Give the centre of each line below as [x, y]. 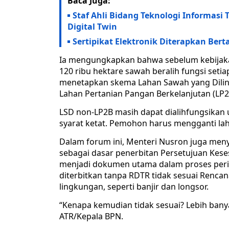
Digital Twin [92, 27]
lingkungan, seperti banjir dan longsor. [134, 187]
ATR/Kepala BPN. [91, 216]
